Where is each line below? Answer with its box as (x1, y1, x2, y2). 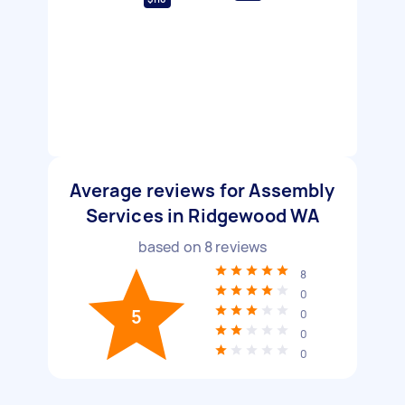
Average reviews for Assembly (70, 178, 335, 202)
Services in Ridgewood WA (85, 203, 320, 228)
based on (137, 237, 204, 257)
